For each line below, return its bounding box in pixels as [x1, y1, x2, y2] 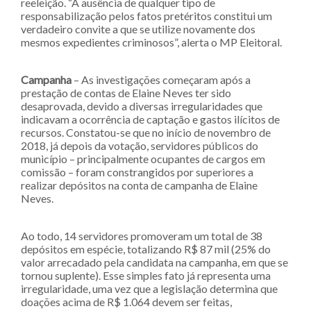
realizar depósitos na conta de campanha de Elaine [21, 178, 258, 192]
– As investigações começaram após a [72, 73, 251, 87]
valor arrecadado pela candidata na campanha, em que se [21, 255, 288, 269]
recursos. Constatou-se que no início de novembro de [21, 126, 271, 140]
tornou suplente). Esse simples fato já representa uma [21, 269, 271, 283]
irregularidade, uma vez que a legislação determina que [21, 282, 278, 296]
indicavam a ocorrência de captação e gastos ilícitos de [21, 112, 280, 126]
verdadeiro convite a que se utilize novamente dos [21, 22, 255, 36]
